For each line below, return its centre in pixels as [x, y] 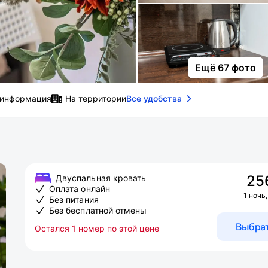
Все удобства [154, 98]
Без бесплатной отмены [98, 210]
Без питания [74, 200]
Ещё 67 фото [226, 68]
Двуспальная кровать [101, 178]
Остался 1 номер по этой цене [97, 228]
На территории [96, 98]
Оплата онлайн [80, 189]
